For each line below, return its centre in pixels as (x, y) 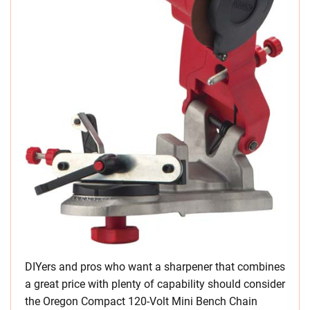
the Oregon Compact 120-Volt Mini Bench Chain (141, 302)
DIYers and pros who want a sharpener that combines (155, 267)
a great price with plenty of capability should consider (155, 284)
